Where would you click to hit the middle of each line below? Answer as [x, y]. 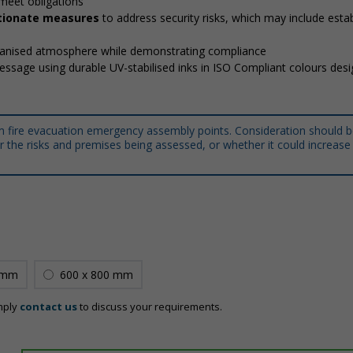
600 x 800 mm [97, 275]
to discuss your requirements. [150, 307]
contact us [48, 307]
